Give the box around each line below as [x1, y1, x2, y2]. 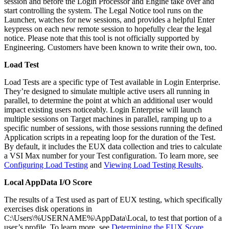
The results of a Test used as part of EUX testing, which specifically [4, 195, 222, 204]
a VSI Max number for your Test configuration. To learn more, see [4, 151, 218, 160]
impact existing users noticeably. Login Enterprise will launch [4, 105, 202, 114]
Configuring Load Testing [4, 160, 88, 169]
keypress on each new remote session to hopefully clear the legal [4, 24, 212, 33]
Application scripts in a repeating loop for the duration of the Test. [4, 132, 216, 142]
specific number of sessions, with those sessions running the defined [4, 123, 222, 132]
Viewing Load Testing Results [104, 160, 201, 169]
